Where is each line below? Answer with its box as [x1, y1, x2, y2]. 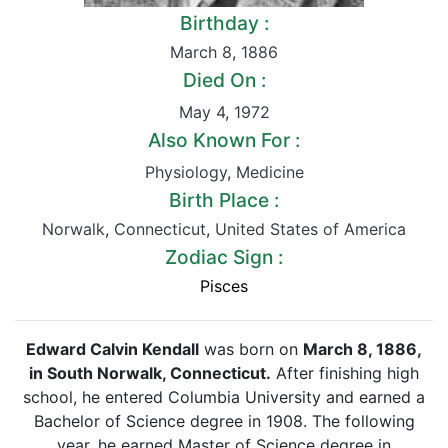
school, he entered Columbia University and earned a [23, 387, 425, 407]
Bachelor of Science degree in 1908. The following [33, 411, 415, 431]
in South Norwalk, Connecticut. [29, 363, 271, 383]
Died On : [182, 68, 266, 92]
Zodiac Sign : [165, 245, 283, 269]
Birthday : [179, 11, 269, 35]
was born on [199, 339, 303, 359]
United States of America [215, 219, 406, 239]
